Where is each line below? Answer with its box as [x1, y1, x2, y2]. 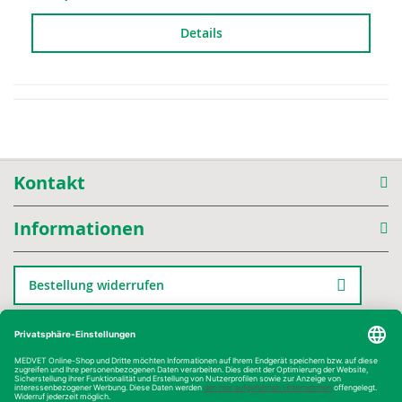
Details [179, 24, 223, 41]
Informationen [13, 216, 144, 240]
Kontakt [13, 170, 85, 195]
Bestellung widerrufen [29, 276, 164, 293]
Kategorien [13, 328, 111, 353]
